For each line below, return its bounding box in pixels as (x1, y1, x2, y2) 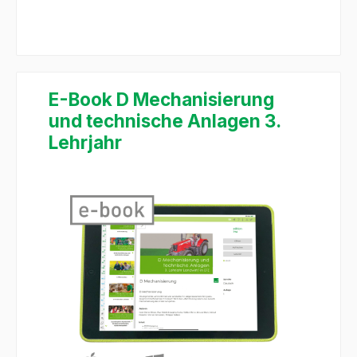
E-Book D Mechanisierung (49, 88, 274, 111)
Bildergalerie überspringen (32, 196, 162, 209)
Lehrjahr (49, 131, 122, 154)
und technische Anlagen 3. (49, 110, 280, 132)
